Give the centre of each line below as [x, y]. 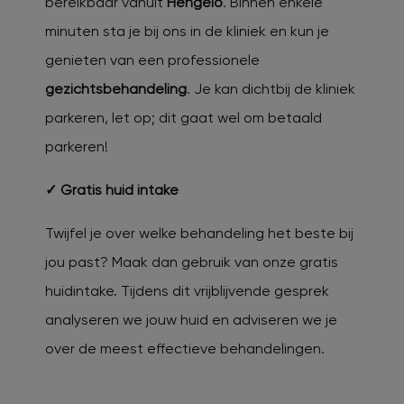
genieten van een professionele [152, 60]
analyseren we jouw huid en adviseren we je [191, 319]
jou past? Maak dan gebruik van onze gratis [192, 262]
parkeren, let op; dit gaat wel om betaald [184, 117]
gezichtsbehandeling [116, 88]
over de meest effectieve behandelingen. [185, 348]
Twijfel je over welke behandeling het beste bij [199, 233]
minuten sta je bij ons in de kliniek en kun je [187, 31]
